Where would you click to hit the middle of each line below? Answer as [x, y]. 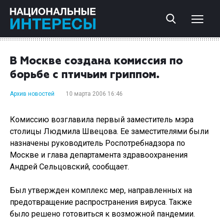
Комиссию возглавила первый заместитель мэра [102, 120]
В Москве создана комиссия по [96, 61]
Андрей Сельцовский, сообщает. [69, 167]
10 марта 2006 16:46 [94, 94]
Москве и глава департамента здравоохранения [99, 155]
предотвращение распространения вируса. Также [101, 202]
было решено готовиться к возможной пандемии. [102, 214]
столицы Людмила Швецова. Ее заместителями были [109, 131]
